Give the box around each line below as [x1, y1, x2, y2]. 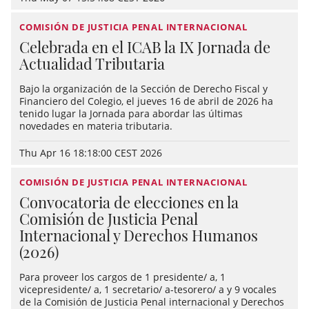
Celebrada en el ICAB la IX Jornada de [19, 37, 270, 57]
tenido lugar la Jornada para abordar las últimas [19, 107, 243, 120]
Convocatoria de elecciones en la [19, 192, 239, 212]
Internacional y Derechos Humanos [19, 225, 258, 246]
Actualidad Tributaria [19, 53, 165, 74]
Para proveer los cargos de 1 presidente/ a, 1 [19, 270, 226, 283]
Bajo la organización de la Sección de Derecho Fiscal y [19, 82, 268, 95]
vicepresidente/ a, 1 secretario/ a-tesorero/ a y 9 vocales [19, 283, 277, 296]
